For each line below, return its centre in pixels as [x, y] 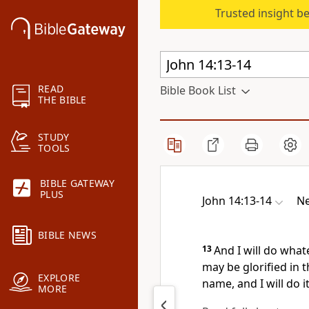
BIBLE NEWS [67, 235]
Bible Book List [198, 90]
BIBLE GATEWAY [77, 183]
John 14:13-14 [237, 201]
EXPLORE [59, 278]
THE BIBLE [62, 100]
